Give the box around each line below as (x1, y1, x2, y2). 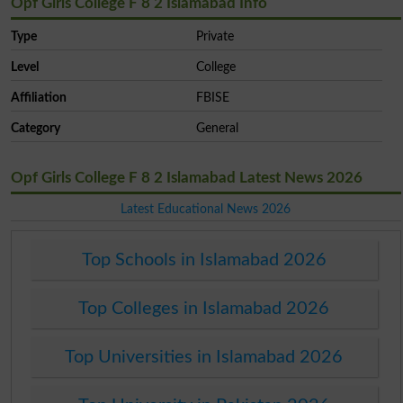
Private (196, 30, 235, 44)
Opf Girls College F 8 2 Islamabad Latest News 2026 (10, 170, 363, 186)
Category (10, 121, 60, 136)
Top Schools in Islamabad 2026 (81, 251, 327, 270)
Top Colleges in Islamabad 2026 (78, 300, 330, 318)
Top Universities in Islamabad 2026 (65, 348, 344, 367)
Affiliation (10, 91, 67, 105)
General (196, 121, 239, 136)
